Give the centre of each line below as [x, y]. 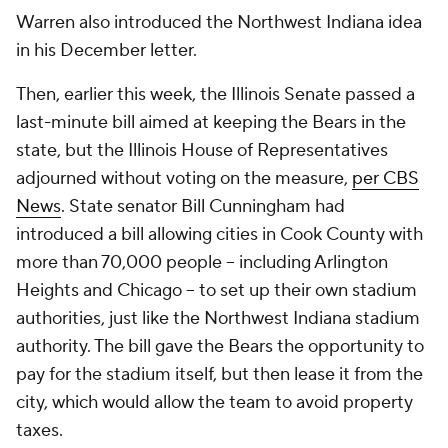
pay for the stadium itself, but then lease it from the [219, 374]
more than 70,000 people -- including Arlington [202, 262]
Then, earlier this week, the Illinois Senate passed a [215, 94]
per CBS [385, 178]
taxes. [39, 430]
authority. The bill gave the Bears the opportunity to [220, 346]
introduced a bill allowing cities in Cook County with [219, 234]
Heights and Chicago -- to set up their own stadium [216, 290]
